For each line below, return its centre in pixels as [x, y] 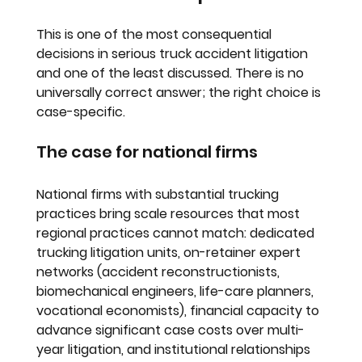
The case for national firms [147, 152]
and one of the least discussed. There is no [172, 73]
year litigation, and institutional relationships [175, 349]
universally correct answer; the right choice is [181, 92]
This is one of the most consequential [156, 34]
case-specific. [81, 112]
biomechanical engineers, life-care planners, [177, 291]
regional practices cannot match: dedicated [177, 233]
